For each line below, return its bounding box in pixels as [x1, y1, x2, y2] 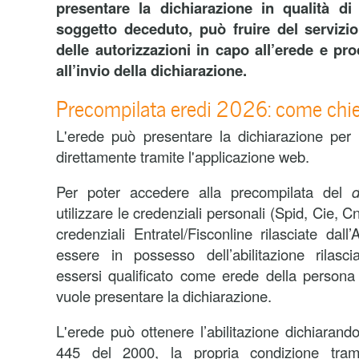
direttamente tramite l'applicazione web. [56, 146, 309, 167]
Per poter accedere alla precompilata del [56, 181, 352, 202]
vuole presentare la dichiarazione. [56, 285, 272, 306]
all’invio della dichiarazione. [56, 59, 251, 81]
